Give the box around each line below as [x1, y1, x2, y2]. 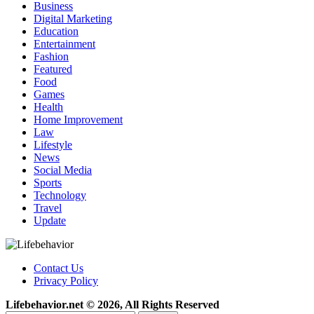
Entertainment [34, 38, 95, 50]
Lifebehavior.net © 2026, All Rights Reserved [6, 299, 219, 311]
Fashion [34, 50, 69, 63]
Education [34, 25, 78, 38]
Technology [34, 189, 86, 202]
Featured [34, 63, 72, 76]
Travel [34, 202, 62, 214]
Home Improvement [34, 114, 123, 126]
